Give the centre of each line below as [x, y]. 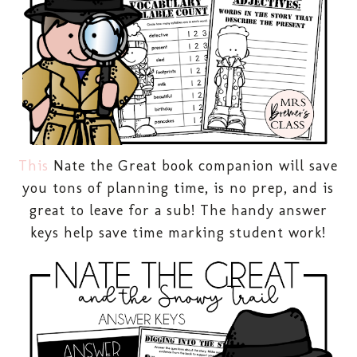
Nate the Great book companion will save [194, 165]
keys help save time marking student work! [178, 232]
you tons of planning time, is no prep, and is [178, 188]
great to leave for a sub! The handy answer [178, 210]
